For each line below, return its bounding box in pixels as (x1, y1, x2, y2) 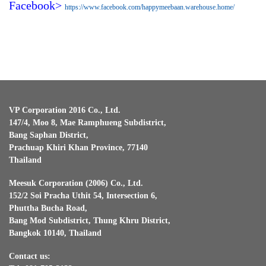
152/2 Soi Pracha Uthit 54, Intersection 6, (9, 191, 157, 200)
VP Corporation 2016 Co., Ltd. (9, 105, 121, 115)
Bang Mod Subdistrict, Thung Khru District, (9, 216, 170, 225)
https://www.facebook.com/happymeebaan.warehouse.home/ (65, 2, 235, 11)
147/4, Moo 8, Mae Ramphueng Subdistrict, (9, 118, 166, 127)
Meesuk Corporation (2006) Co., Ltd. (9, 178, 143, 188)
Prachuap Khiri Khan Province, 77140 (9, 142, 148, 152)
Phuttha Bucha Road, (9, 203, 87, 213)
